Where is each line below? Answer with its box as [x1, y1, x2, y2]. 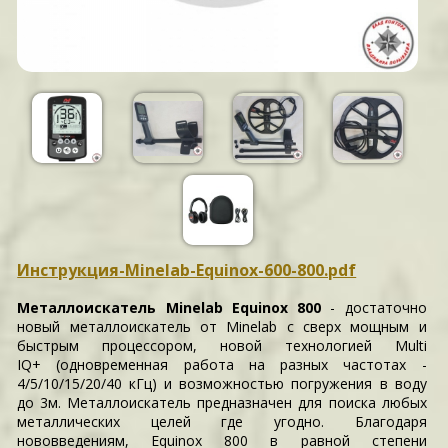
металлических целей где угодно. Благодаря [17, 412, 427, 432]
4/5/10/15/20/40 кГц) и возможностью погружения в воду [17, 374, 427, 394]
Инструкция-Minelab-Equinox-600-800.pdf [17, 259, 357, 282]
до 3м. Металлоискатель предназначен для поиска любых [17, 393, 427, 413]
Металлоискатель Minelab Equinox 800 [17, 298, 322, 318]
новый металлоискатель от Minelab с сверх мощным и [17, 317, 427, 337]
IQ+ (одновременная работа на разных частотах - [17, 355, 427, 375]
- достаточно [321, 298, 427, 318]
